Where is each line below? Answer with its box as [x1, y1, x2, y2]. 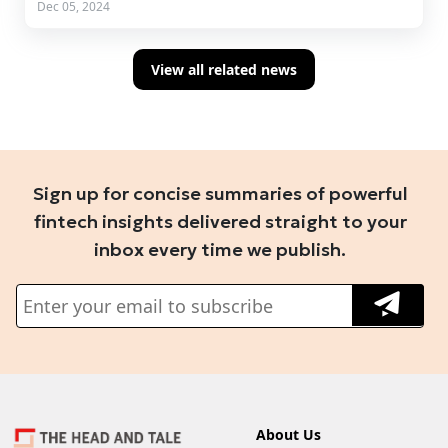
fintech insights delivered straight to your [33, 210, 407, 234]
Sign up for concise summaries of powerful [32, 182, 408, 206]
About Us [256, 425, 321, 445]
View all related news [151, 60, 297, 80]
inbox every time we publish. [94, 238, 346, 262]
